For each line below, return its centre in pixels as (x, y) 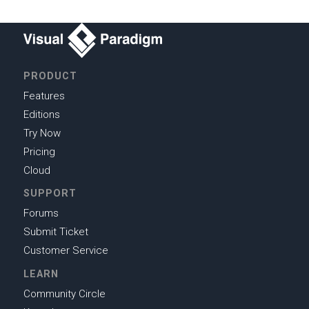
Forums (41, 213)
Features (44, 96)
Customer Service (66, 251)
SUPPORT (50, 193)
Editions (41, 115)
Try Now (42, 133)
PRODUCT (50, 76)
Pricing (39, 152)
